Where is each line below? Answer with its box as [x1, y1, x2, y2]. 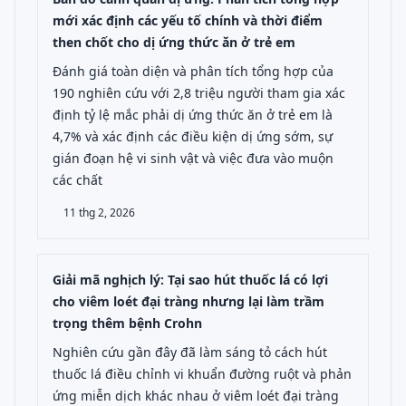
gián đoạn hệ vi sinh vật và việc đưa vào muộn [53, 150, 333, 167]
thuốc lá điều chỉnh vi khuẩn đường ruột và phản [53, 365, 352, 382]
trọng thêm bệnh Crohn [53, 314, 202, 332]
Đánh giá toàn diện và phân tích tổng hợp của [53, 63, 333, 80]
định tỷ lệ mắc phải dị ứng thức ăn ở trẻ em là [53, 106, 333, 123]
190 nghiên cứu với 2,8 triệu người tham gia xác [53, 84, 345, 101]
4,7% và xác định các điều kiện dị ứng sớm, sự [53, 128, 333, 145]
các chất [53, 171, 102, 188]
